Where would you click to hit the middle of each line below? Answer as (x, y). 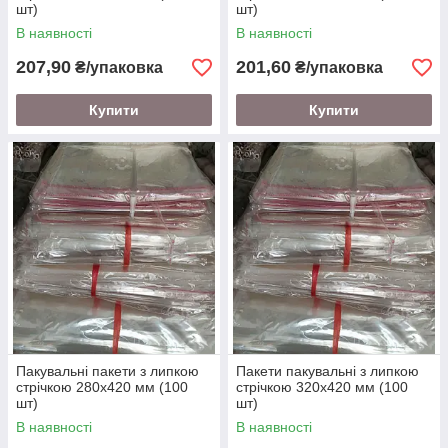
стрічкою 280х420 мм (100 (102, 387)
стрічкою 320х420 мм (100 (322, 387)
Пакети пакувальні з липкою (327, 371)
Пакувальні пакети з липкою (107, 371)
